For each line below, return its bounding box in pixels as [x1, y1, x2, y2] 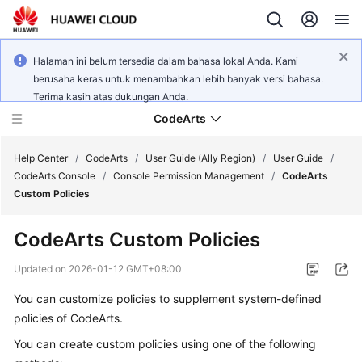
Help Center [14, 152, 68, 164]
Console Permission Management [113, 170, 264, 182]
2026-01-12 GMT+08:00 [69, 263, 182, 275]
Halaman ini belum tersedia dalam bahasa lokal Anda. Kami [33, 55, 298, 67]
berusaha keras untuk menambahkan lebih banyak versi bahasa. [33, 73, 323, 85]
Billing [29, 257, 60, 271]
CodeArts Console [14, 170, 95, 182]
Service [29, 202, 69, 216]
